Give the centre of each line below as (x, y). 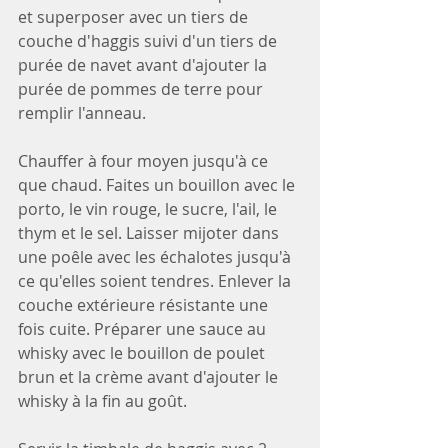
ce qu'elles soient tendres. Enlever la (156, 280)
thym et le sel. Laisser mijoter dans (150, 232)
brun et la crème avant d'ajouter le (150, 376)
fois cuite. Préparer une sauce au (144, 328)
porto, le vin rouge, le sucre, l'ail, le (149, 208)
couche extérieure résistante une (145, 304)
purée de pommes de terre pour (142, 88)
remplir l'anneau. (82, 112)
